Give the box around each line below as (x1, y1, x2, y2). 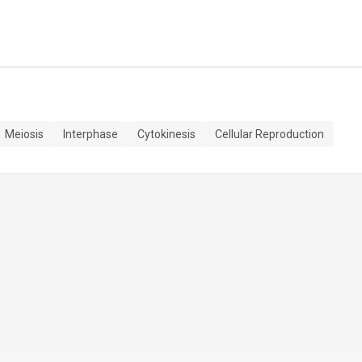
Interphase (63, 128, 118, 141)
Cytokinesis (137, 128, 196, 141)
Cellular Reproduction (215, 128, 324, 141)
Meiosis (5, 128, 44, 141)
